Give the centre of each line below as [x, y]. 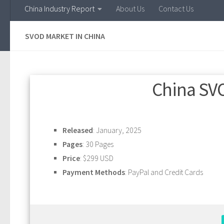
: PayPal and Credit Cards [164, 172]
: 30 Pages [98, 144]
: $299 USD [97, 158]
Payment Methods [94, 172]
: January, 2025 [117, 130]
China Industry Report [59, 8]
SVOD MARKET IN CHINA [65, 36]
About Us [130, 8]
